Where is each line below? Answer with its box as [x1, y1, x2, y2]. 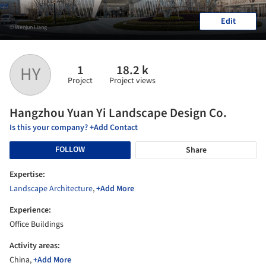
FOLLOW [55, 144, 85, 156]
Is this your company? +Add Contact [9, 121, 138, 134]
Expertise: [9, 168, 45, 180]
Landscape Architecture [9, 182, 93, 195]
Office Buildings [9, 218, 64, 230]
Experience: [9, 204, 51, 216]
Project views [109, 75, 156, 87]
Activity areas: [9, 239, 60, 252]
